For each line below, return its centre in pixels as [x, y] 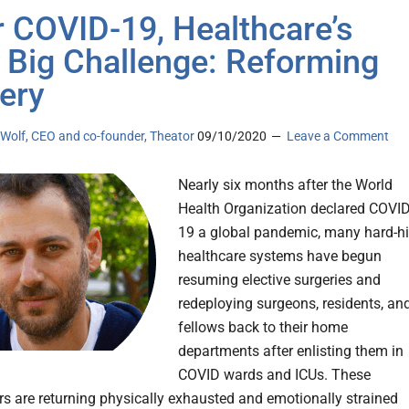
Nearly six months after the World [285, 185]
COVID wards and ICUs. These [274, 375]
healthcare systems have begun [280, 257]
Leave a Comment [338, 136]
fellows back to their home [263, 328]
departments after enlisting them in [291, 351]
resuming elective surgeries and [279, 280]
